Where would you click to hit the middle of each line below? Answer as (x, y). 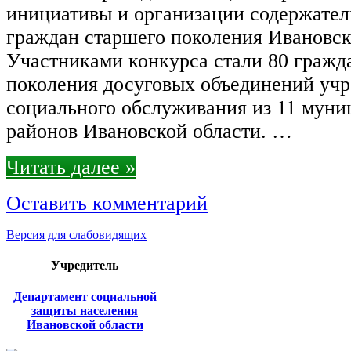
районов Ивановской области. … (149, 132)
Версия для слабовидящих (76, 235)
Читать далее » (71, 168)
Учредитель (85, 266)
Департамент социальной (85, 296)
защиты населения (85, 310)
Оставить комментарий (107, 204)
